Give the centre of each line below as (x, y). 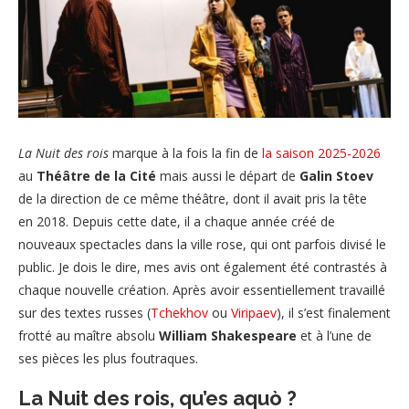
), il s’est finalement (334, 313)
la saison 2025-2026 (321, 153)
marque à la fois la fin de (185, 153)
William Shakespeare (228, 336)
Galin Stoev (336, 176)
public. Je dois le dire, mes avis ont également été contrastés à (203, 267)
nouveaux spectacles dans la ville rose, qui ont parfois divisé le (202, 245)
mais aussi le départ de (228, 176)
